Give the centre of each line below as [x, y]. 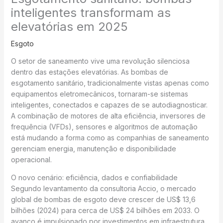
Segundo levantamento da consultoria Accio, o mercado [103, 188]
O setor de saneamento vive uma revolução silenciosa [100, 61]
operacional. [31, 159]
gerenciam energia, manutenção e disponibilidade [93, 148]
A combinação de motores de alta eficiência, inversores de [108, 115]
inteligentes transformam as [91, 12]
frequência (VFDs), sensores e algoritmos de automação [104, 126]
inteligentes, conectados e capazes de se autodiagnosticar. [109, 105]
